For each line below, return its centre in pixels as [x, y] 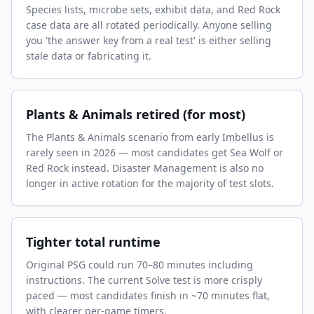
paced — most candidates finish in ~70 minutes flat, [148, 295]
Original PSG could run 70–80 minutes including [139, 265]
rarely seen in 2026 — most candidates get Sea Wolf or [155, 152]
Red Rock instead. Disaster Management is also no [145, 168]
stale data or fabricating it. [89, 56]
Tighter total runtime [93, 242]
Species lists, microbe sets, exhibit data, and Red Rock [153, 9]
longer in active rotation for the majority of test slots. [150, 183]
